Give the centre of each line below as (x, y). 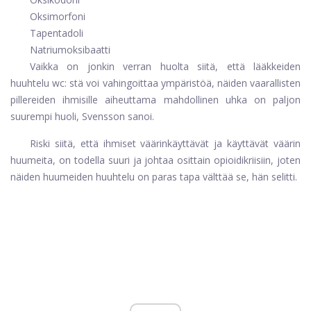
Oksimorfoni (58, 17)
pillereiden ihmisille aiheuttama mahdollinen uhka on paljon (155, 100)
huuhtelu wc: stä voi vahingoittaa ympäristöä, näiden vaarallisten (155, 83)
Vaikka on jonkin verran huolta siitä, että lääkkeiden (165, 67)
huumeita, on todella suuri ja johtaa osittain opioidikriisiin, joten (155, 160)
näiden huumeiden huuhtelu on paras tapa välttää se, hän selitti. (154, 177)
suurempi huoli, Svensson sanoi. (82, 117)
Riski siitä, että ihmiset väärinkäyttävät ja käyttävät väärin (165, 144)
